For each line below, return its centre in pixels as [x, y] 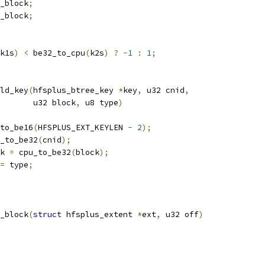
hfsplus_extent [99, 214]
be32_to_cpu [57, 53]
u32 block [50, 103]
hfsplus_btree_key [76, 90]
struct [47, 214]
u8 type [99, 103]
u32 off [180, 214]
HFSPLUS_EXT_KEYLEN [83, 127]
